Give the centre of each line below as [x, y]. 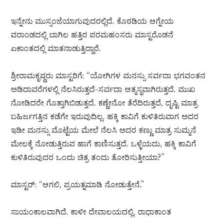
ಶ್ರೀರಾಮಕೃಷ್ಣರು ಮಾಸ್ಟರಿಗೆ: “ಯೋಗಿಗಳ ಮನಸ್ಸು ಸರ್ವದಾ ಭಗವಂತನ [108, 76]
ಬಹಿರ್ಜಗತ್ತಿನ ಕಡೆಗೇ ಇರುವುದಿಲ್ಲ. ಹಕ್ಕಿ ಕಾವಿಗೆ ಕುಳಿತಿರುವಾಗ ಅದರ [105, 117]
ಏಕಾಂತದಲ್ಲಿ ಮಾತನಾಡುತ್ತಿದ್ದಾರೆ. [56, 48]
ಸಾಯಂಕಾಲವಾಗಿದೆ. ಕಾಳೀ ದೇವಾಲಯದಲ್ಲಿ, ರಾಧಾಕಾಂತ [91, 212]
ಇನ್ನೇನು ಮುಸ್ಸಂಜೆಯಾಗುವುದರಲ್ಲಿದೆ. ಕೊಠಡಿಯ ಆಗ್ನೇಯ [92, 21]
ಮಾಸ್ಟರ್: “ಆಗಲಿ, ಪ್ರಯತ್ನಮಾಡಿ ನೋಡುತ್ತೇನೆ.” [78, 185]
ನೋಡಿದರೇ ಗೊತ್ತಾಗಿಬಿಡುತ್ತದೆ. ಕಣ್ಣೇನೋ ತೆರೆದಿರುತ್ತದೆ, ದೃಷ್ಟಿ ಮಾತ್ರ [104, 103]
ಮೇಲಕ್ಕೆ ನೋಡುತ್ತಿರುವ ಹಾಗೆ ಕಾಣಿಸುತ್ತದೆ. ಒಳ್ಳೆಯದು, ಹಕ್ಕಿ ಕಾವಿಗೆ [104, 144]
